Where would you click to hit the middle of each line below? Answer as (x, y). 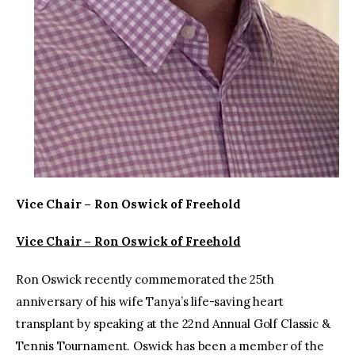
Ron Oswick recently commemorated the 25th (145, 279)
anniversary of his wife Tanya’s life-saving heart (150, 301)
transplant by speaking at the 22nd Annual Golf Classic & (173, 323)
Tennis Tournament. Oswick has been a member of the (170, 345)
